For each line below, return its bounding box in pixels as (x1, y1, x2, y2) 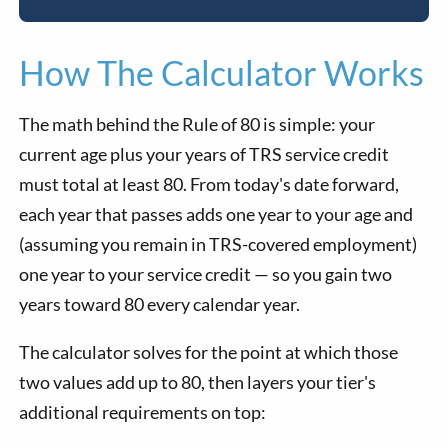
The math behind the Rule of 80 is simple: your (19, 112, 376, 135)
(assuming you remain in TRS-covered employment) (19, 232, 418, 255)
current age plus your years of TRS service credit (19, 142, 390, 165)
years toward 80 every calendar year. (19, 292, 301, 315)
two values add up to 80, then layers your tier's (19, 370, 377, 393)
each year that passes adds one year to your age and (19, 202, 414, 225)
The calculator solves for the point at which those (19, 340, 399, 363)
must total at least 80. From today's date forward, (19, 172, 400, 195)
